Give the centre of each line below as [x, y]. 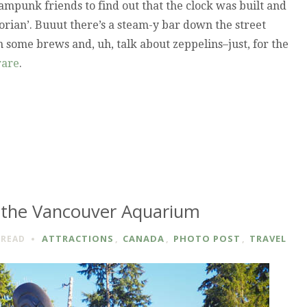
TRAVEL [268, 239]
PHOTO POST [207, 239]
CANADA [144, 239]
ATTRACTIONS [78, 239]
